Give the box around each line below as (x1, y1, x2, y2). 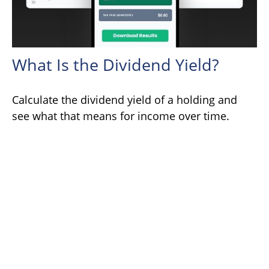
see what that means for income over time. (12, 108, 229, 123)
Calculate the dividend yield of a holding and (12, 92, 237, 107)
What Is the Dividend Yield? (12, 53, 219, 76)
